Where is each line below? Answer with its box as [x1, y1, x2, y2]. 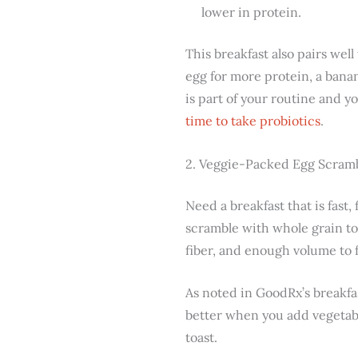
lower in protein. [201, 4, 301, 21]
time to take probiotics [185, 113, 320, 129]
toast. [185, 329, 217, 346]
